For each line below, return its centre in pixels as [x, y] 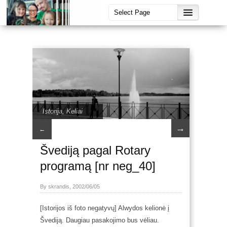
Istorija [52, 111]
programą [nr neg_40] [98, 166]
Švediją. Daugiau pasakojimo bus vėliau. [100, 220]
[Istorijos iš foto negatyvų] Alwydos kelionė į [105, 208]
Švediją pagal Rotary [95, 150]
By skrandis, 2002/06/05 [70, 186]
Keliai [74, 111]
